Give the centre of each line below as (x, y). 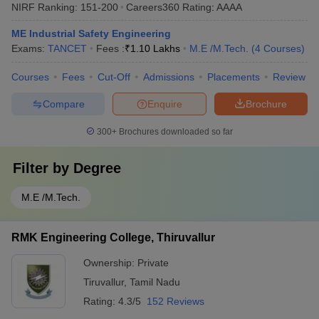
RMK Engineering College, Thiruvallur (113, 237)
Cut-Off (114, 77)
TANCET (67, 48)
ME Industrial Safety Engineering (91, 33)
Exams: (30, 48)
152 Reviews (176, 301)
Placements (234, 77)
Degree (97, 168)
